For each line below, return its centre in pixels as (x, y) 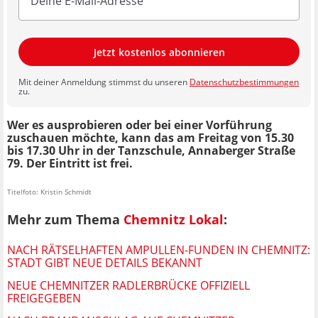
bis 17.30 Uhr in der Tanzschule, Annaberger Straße (151, 151)
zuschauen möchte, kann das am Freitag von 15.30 (150, 138)
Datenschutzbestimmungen (244, 82)
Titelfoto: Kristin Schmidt (49, 192)
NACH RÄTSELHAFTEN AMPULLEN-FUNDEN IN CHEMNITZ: (159, 250)
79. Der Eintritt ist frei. (70, 164)
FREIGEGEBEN (44, 298)
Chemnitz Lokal (174, 220)
